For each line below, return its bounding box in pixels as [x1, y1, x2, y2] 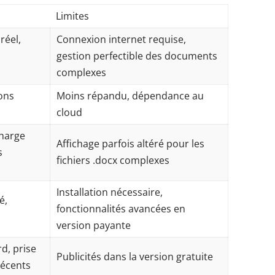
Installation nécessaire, [56, 185, 163, 199]
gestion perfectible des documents [56, 49, 218, 63]
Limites [56, 9, 90, 23]
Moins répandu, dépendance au [56, 89, 204, 103]
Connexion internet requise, [56, 33, 187, 46]
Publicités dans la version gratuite [56, 250, 214, 263]
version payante [56, 219, 131, 232]
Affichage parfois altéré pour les [56, 137, 205, 150]
